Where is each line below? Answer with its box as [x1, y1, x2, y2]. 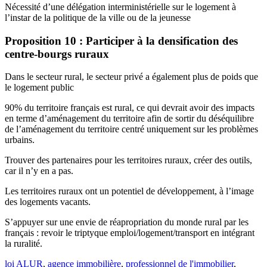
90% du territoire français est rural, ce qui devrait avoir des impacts [5, 103, 254, 113]
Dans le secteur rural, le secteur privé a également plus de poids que [5, 72, 258, 82]
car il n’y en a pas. [5, 166, 73, 176]
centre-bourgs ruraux [5, 47, 109, 60]
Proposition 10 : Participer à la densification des [5, 34, 238, 47]
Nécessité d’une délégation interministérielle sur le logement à [5, 1, 236, 12]
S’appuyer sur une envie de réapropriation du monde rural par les [5, 217, 249, 228]
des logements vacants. [5, 197, 91, 207]
